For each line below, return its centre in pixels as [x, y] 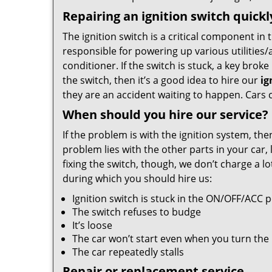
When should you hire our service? [165, 114]
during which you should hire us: [137, 178]
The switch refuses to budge [137, 212]
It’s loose [92, 225]
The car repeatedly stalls [128, 252]
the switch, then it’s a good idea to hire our [161, 80]
